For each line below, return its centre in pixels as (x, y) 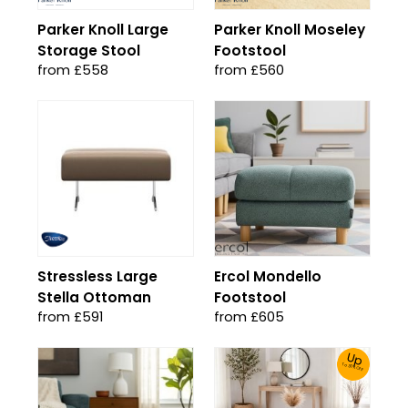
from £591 (70, 317)
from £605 (249, 317)
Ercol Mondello (268, 276)
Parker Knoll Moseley (290, 30)
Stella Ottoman (94, 297)
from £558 (73, 70)
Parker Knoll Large (103, 30)
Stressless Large (97, 276)
